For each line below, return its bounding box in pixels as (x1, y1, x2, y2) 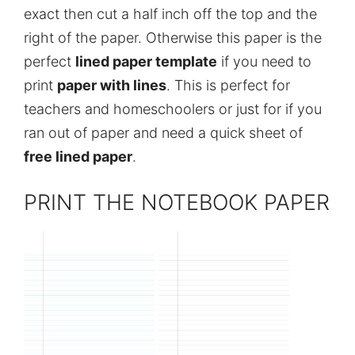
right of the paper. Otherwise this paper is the (24, 29, 322, 46)
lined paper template (75, 52, 217, 70)
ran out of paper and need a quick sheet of (24, 124, 303, 141)
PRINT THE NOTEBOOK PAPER (24, 189, 330, 216)
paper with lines (57, 76, 166, 94)
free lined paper (24, 147, 132, 165)
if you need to (217, 52, 311, 70)
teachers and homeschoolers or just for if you (24, 100, 322, 117)
